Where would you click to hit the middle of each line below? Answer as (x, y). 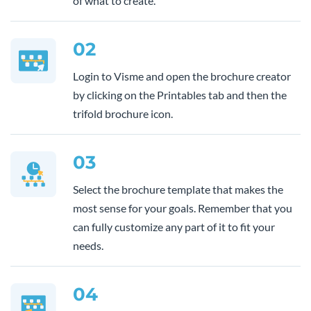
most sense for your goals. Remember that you (183, 208)
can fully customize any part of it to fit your (174, 226)
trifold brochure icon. (123, 113)
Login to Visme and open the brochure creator (182, 76)
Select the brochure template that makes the (178, 189)
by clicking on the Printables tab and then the (180, 94)
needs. (88, 245)
